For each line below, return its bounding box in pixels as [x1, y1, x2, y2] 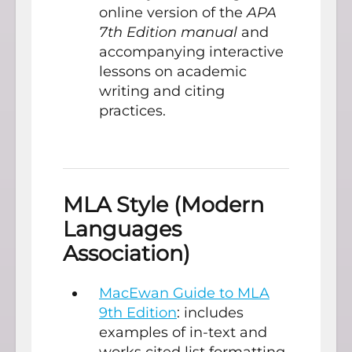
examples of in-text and [99, 323, 267, 341]
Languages [63, 216, 181, 243]
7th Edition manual [99, 24, 237, 42]
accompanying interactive [99, 43, 284, 61]
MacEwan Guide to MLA [99, 284, 269, 302]
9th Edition [99, 303, 177, 321]
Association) [63, 240, 190, 267]
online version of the [99, 4, 247, 22]
